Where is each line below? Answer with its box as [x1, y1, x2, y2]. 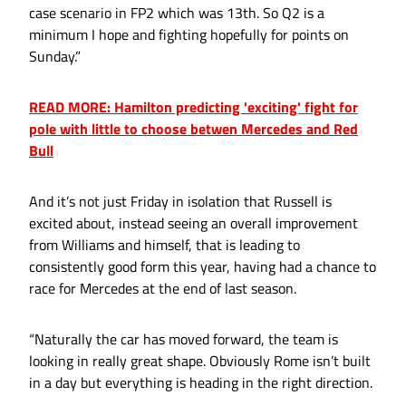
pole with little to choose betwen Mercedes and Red [29, 118, 358, 140]
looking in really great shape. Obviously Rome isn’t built [29, 350, 371, 372]
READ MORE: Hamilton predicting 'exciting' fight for [29, 96, 358, 119]
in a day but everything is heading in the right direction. [29, 372, 372, 394]
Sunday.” [29, 45, 81, 68]
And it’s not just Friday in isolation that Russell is [29, 190, 332, 213]
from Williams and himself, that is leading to [29, 234, 300, 256]
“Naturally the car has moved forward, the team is [29, 328, 338, 351]
